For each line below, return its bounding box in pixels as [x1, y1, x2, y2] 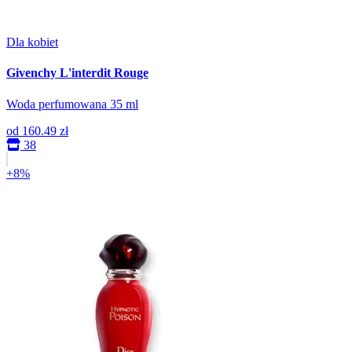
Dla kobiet [6, 35, 58, 49]
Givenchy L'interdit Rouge [6, 66, 148, 80]
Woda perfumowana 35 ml [6, 97, 138, 111]
